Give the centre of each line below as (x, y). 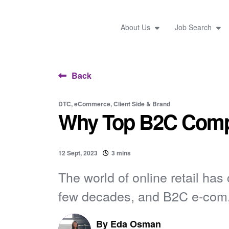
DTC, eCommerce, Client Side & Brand (114, 104)
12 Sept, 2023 (78, 153)
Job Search (194, 27)
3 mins (121, 153)
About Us (136, 27)
